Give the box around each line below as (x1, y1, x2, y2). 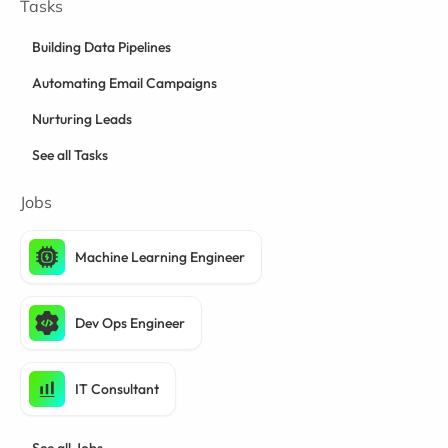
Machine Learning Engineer (75, 247, 245, 266)
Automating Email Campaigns (32, 73, 217, 92)
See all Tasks (32, 145, 108, 164)
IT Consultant (75, 379, 159, 398)
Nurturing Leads (32, 109, 132, 128)
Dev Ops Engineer (75, 313, 185, 332)
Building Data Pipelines (32, 37, 171, 56)
